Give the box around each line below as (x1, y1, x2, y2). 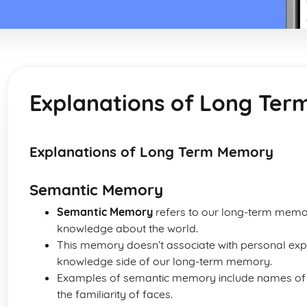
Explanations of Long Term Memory (29, 143, 273, 160)
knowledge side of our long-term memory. (57, 254, 272, 268)
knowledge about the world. (57, 221, 198, 235)
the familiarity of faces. (57, 287, 173, 301)
